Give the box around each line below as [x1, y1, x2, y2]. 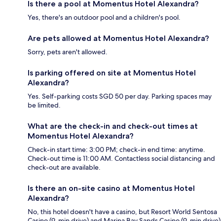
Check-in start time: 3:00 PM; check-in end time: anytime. [28, 145, 205, 154]
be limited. [28, 101, 61, 110]
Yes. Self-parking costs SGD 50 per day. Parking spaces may [28, 92, 212, 101]
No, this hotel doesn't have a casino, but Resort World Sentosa [28, 207, 217, 217]
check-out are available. [28, 163, 101, 172]
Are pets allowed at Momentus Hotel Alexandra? [28, 34, 209, 43]
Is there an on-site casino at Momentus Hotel [28, 184, 195, 193]
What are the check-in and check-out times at [28, 121, 198, 131]
